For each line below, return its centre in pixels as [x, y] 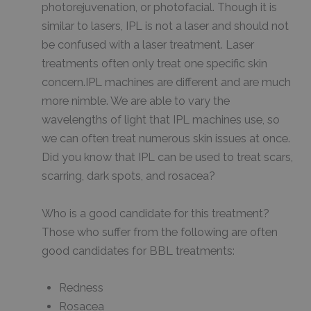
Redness [81, 287]
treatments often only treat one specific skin [154, 64]
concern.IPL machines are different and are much [166, 83]
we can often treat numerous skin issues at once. [166, 139]
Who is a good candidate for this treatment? [155, 213]
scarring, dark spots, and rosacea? [128, 176]
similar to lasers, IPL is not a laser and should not [165, 26]
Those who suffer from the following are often [160, 232]
